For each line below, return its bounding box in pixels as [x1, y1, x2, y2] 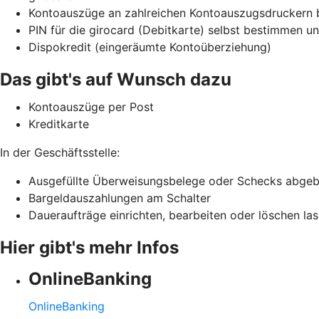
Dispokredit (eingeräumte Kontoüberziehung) [28, 39, 271, 54]
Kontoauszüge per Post [28, 99, 154, 114]
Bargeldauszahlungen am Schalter [28, 190, 211, 205]
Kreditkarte [28, 116, 89, 131]
